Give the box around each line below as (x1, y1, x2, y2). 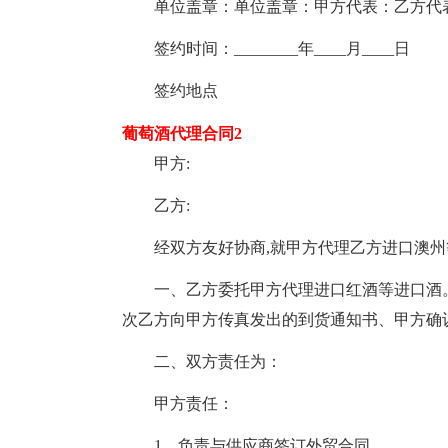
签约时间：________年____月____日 (122, 40, 410, 57)
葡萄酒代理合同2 (122, 125, 242, 142)
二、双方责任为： (122, 353, 282, 370)
